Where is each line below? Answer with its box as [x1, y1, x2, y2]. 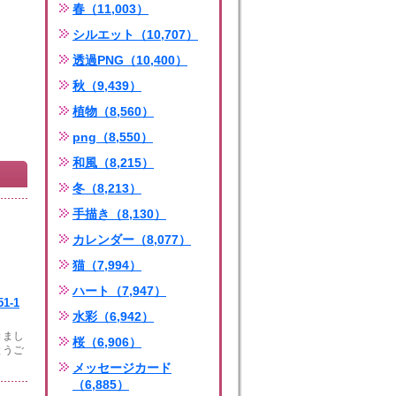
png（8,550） [72, 130, 153, 144]
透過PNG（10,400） [72, 53, 187, 67]
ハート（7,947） [72, 284, 166, 298]
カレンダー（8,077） [72, 232, 191, 247]
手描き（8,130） [72, 207, 166, 221]
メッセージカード [72, 361, 171, 375]
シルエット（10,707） [72, 27, 198, 42]
